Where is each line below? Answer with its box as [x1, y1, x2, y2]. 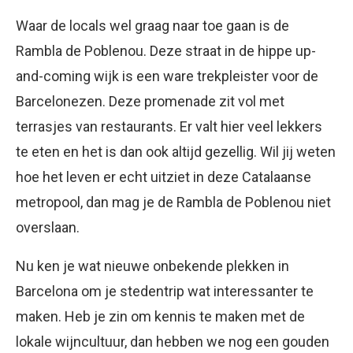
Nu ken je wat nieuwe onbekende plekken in [16, 257, 289, 274]
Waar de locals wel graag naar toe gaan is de [16, 17, 289, 34]
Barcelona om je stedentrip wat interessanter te [16, 282, 314, 299]
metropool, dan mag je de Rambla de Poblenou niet [16, 193, 331, 210]
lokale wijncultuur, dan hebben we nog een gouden [16, 333, 329, 350]
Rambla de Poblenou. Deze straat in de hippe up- [16, 42, 316, 59]
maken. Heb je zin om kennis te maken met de [16, 307, 305, 325]
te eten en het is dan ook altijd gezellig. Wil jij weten [16, 143, 336, 160]
